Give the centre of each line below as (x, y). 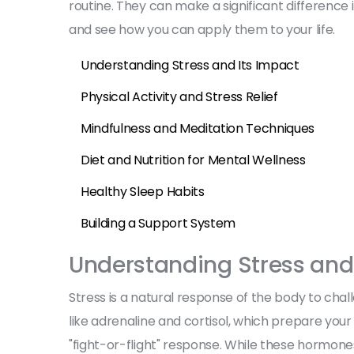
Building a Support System (158, 223)
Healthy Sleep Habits (143, 191)
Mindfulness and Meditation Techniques (198, 128)
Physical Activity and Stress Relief (179, 96)
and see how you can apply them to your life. (202, 29)
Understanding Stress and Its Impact (190, 65)
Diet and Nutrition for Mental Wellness (193, 160)
